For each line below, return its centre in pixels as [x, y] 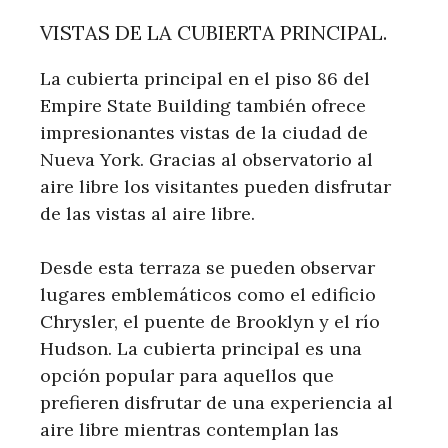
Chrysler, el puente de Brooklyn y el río [210, 321]
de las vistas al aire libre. [147, 213]
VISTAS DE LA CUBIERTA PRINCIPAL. [213, 32]
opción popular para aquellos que [187, 375]
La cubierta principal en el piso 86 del [205, 78]
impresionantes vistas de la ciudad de [204, 132]
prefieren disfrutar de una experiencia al [216, 402]
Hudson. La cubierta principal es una [201, 348]
